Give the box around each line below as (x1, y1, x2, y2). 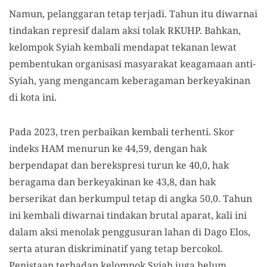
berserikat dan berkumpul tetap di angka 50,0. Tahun (9, 192, 252, 205)
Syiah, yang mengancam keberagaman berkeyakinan (9, 74, 250, 87)
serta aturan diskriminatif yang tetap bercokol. (9, 242, 223, 255)
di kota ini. (9, 91, 57, 104)
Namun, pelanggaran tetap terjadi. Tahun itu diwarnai (9, 7, 257, 20)
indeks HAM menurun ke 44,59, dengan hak (9, 142, 207, 155)
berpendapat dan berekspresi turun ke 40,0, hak (9, 159, 229, 172)
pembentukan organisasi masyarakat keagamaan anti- (9, 57, 256, 70)
